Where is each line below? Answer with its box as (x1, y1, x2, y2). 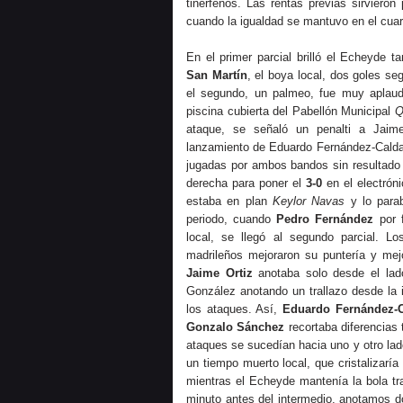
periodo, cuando (186, 212, 277, 226)
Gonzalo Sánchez (186, 320, 285, 334)
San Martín (186, 68, 247, 82)
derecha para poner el (186, 176, 306, 190)
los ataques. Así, (186, 302, 282, 316)
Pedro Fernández (276, 212, 374, 226)
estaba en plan (186, 194, 273, 208)
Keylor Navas (272, 194, 351, 208)
